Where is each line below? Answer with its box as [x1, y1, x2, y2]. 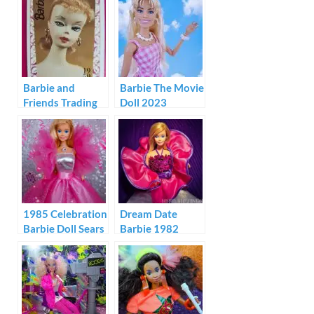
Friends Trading [23, 96, 97, 109]
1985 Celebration [23, 207, 107, 221]
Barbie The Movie [120, 81, 204, 95]
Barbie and [23, 81, 75, 95]
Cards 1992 [23, 111, 78, 124]
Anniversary [23, 252, 82, 265]
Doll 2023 [120, 96, 167, 109]
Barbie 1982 [120, 222, 179, 235]
